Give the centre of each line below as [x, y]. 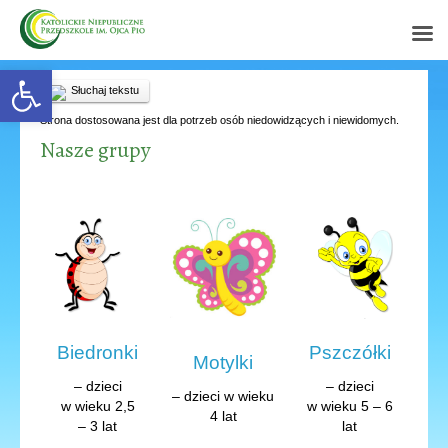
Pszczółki [349, 352]
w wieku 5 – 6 [349, 405]
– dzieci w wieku [223, 395]
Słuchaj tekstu [105, 90]
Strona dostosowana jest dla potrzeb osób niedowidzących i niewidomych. [219, 119]
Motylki [223, 362]
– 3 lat [97, 425]
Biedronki [97, 352]
